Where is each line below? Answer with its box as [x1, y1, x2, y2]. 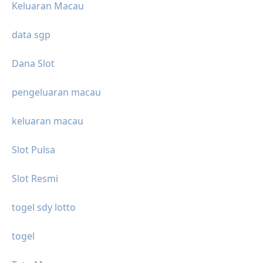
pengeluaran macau [12, 85, 101, 99]
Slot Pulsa [12, 143, 55, 156]
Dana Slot [12, 56, 55, 70]
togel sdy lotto [12, 200, 76, 214]
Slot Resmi [12, 171, 58, 185]
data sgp [12, 28, 50, 41]
